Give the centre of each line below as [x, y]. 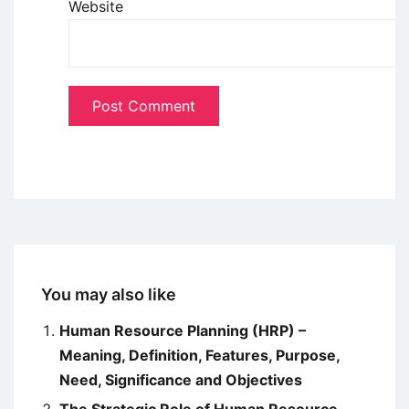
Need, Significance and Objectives [181, 380]
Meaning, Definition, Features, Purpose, [199, 356]
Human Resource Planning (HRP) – [183, 331]
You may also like [109, 295]
